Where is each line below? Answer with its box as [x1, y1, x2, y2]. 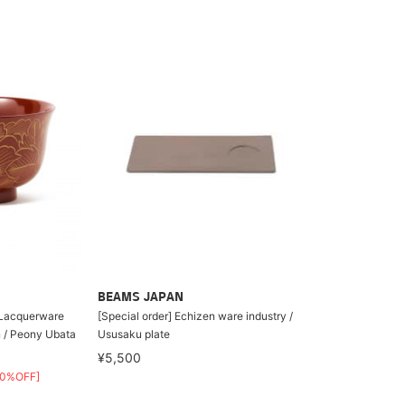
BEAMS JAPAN [97, 290, 184, 305]
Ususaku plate [97, 326, 170, 341]
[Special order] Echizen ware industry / [97, 308, 293, 323]
